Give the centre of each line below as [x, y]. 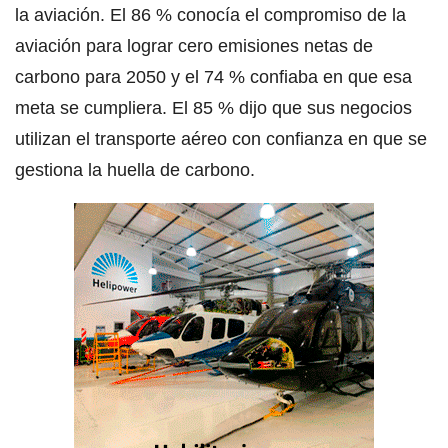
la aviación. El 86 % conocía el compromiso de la [210, 15]
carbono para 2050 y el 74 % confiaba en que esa [213, 77]
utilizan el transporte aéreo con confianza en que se [221, 139]
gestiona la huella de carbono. [135, 170]
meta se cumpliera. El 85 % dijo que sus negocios [213, 108]
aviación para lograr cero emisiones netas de [194, 46]
